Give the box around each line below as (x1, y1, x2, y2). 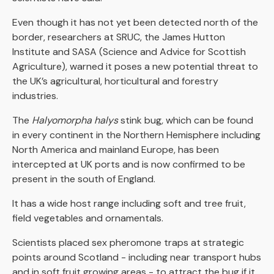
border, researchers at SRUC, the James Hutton (12, 30, 225, 43)
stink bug (120, 113, 161, 127)
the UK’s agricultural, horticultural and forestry (12, 74, 218, 87)
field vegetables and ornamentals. (12, 211, 163, 224)
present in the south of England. (12, 172, 155, 185)
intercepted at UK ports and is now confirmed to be (12, 157, 245, 171)
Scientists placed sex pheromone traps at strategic (12, 235, 244, 249)
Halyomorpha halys (32, 113, 120, 127)
